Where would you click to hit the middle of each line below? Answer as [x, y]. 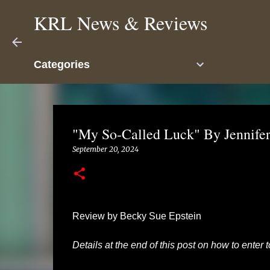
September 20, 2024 [105, 149]
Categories [62, 64]
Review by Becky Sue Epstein [137, 216]
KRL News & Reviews [121, 23]
